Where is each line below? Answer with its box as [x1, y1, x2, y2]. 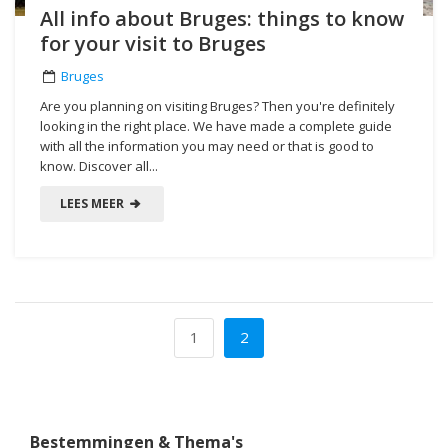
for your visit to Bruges [40, 29, 266, 57]
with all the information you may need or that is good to [40, 136, 374, 155]
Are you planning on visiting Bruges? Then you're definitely [40, 96, 395, 115]
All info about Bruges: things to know [40, 4, 404, 32]
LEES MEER [60, 194, 127, 212]
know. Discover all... [40, 156, 158, 175]
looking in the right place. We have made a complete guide [40, 116, 392, 135]
